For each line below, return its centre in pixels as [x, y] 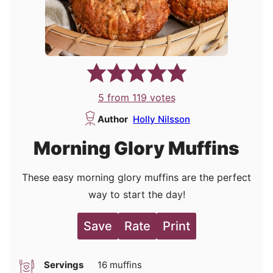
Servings [64, 265]
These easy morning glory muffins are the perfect [136, 178]
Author [113, 119]
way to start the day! [136, 195]
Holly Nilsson [161, 119]
